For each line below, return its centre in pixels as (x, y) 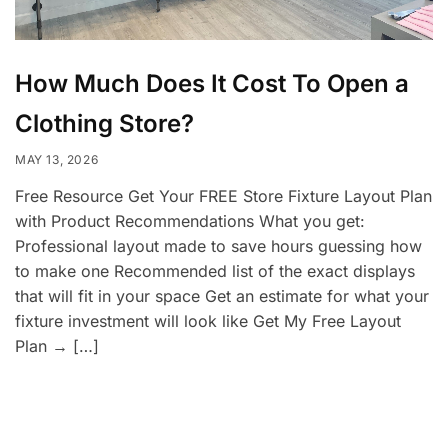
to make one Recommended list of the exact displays (215, 270)
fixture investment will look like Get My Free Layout (208, 320)
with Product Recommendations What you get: (190, 220)
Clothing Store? (104, 123)
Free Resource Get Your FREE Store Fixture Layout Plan (223, 195)
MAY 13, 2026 (57, 159)
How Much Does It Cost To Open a (212, 83)
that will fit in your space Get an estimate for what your (222, 295)
